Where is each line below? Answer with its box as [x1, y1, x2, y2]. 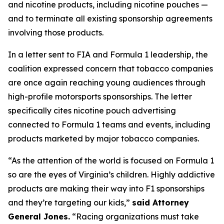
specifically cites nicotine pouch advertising [8, 105, 176, 115]
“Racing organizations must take [70, 211, 199, 221]
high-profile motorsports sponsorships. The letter [8, 91, 192, 101]
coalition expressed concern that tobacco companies [8, 63, 213, 73]
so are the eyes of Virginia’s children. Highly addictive [8, 169, 215, 179]
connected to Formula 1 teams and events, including [8, 119, 210, 129]
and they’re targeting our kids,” [8, 197, 132, 207]
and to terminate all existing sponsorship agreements [8, 13, 212, 23]
